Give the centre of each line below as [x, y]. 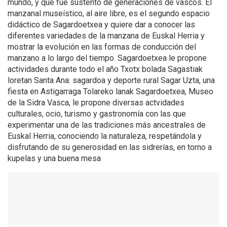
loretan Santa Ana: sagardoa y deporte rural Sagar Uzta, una [111, 80]
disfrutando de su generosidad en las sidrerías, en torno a [110, 147]
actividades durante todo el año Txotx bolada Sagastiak [105, 69]
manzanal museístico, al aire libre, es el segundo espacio [109, 13]
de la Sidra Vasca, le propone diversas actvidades [96, 102]
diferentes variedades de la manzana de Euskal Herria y [106, 35]
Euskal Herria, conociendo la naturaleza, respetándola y [105, 136]
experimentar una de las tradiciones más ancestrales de [107, 125]
